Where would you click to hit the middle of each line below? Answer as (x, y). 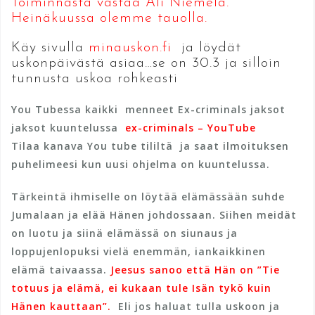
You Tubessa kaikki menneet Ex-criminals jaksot (150, 109)
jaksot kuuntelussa (68, 127)
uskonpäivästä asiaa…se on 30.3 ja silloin (146, 63)
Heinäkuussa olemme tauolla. (112, 18)
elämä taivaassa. (61, 269)
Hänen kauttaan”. (61, 306)
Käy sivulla (47, 47)
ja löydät (206, 47)
